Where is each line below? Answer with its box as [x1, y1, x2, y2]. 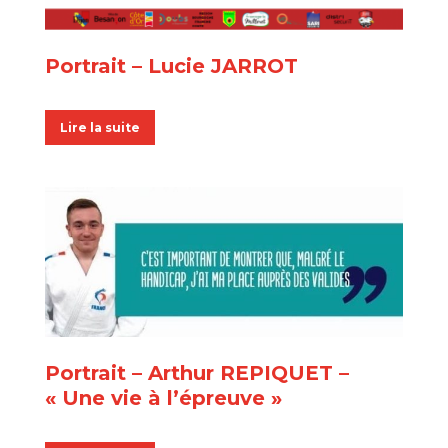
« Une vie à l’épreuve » [45, 386, 282, 411]
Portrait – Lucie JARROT [45, 53, 298, 78]
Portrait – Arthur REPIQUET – [45, 361, 349, 386]
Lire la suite [60, 119, 140, 135]
